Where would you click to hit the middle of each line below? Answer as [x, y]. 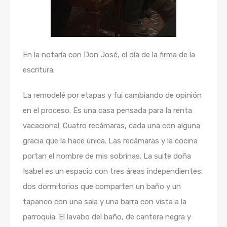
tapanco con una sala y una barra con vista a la [105, 202]
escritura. [39, 70]
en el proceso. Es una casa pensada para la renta [107, 110]
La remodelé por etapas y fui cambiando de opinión [112, 95]
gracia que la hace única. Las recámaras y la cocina [110, 141]
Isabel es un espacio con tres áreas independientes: [113, 171]
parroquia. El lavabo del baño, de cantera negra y [107, 217]
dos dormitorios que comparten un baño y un [102, 186]
